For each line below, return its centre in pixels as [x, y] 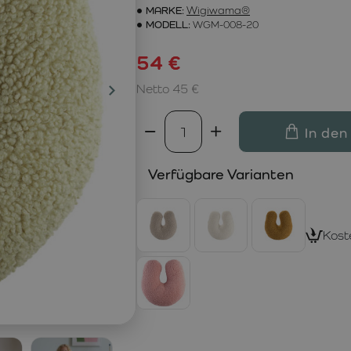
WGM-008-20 [226, 24]
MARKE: [165, 10]
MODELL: [168, 24]
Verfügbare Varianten [221, 174]
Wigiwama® [218, 10]
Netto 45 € [168, 89]
